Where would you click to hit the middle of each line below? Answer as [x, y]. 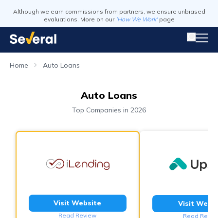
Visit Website [78, 203]
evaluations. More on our [79, 19]
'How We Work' [136, 19]
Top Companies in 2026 [109, 110]
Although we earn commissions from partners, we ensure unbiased [109, 11]
